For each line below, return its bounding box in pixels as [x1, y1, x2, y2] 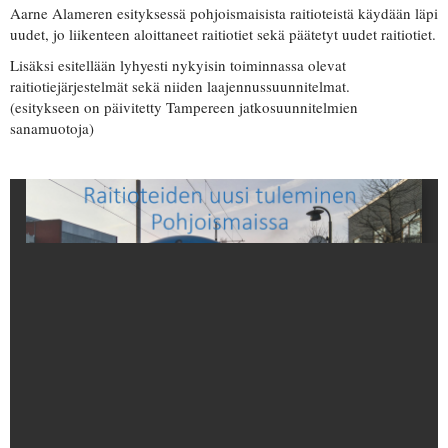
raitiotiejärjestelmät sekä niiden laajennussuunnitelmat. [10, 75, 350, 96]
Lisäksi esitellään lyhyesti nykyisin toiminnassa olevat [10, 54, 346, 75]
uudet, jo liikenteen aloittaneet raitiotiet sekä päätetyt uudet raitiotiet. [10, 23, 436, 44]
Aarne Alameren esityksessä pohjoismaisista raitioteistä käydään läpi [10, 2, 438, 23]
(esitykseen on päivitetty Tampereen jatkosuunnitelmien [10, 96, 358, 117]
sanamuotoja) [10, 117, 94, 138]
